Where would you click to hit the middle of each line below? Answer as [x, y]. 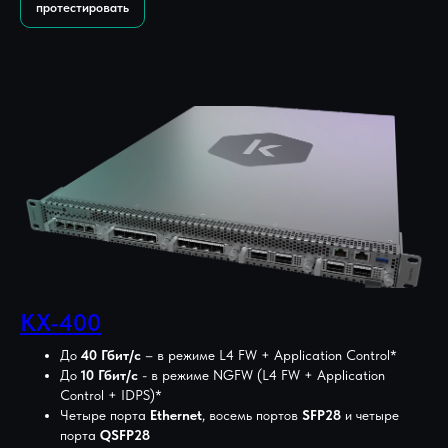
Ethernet [176, 414]
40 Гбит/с [109, 354]
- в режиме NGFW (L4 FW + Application [261, 374]
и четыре [370, 414]
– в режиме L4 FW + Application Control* [269, 354]
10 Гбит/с [109, 374]
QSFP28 [125, 434]
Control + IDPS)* [111, 394]
